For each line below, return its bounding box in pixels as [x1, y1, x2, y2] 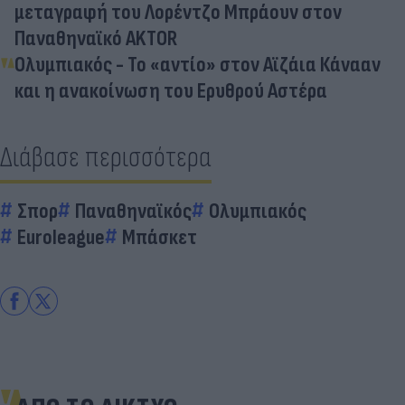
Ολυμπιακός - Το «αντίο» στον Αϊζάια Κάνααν [14, 51, 381, 78]
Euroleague [17, 223, 105, 250]
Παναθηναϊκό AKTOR [14, 24, 177, 52]
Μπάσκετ [122, 223, 197, 250]
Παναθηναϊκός [75, 197, 192, 224]
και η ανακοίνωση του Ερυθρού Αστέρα [14, 77, 327, 104]
